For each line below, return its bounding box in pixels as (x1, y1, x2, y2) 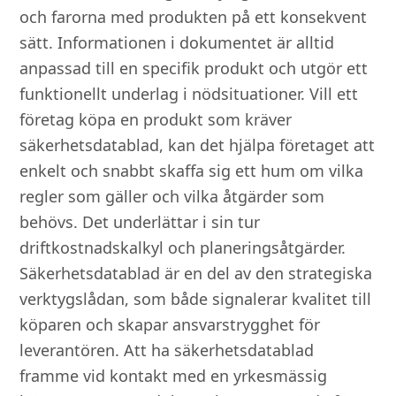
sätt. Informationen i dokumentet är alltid (19, 31, 335, 53)
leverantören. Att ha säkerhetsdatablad (19, 339, 315, 361)
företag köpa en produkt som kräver (19, 108, 293, 130)
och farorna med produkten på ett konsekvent (19, 5, 368, 27)
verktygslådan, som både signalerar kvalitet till (19, 287, 372, 309)
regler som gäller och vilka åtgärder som (19, 185, 325, 207)
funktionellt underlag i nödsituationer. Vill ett (19, 82, 359, 104)
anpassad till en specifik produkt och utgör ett (19, 57, 369, 79)
